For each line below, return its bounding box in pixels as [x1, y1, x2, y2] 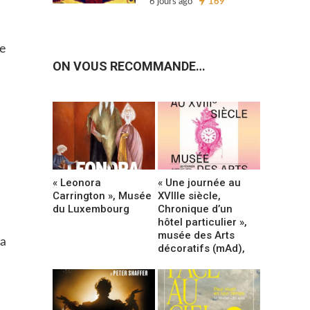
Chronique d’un [158, 202, 233, 215]
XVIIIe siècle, [158, 189, 221, 202]
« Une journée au [158, 176, 241, 189]
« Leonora [53, 176, 101, 189]
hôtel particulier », [158, 215, 248, 228]
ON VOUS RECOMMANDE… [53, 59, 206, 74]
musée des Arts [158, 228, 235, 241]
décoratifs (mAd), [158, 241, 246, 255]
